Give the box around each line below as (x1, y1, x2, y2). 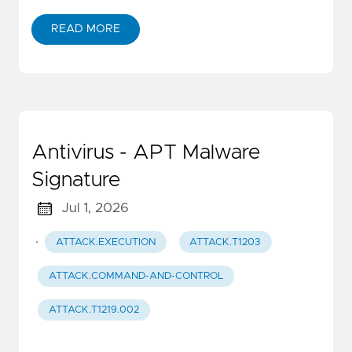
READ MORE (51, 24, 120, 35)
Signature (31, 170, 120, 191)
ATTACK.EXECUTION (55, 236, 156, 247)
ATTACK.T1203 (189, 236, 262, 247)
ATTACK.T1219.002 (48, 305, 139, 316)
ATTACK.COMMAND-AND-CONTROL (48, 270, 223, 281)
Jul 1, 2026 (60, 201, 129, 216)
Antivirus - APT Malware (31, 142, 260, 163)
